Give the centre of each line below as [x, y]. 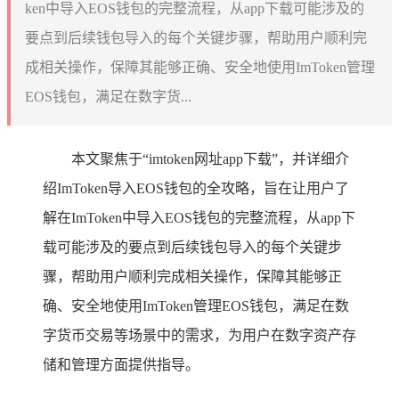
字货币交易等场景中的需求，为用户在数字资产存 [199, 335]
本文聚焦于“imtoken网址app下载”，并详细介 [210, 159]
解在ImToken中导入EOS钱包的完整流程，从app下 [199, 217]
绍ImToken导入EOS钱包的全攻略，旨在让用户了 [196, 188]
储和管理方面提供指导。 [121, 364]
